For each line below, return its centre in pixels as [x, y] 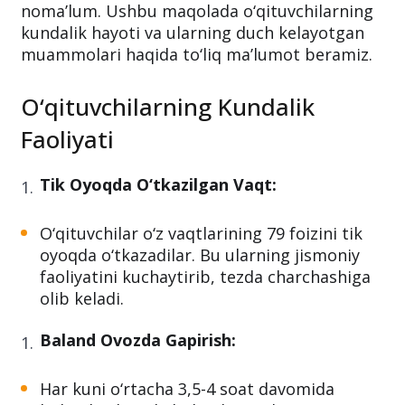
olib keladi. [82, 298]
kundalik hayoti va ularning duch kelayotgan [193, 33]
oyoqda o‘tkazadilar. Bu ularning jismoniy [200, 255]
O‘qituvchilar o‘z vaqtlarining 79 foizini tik [201, 233]
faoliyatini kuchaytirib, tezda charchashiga [205, 277]
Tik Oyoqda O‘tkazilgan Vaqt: [158, 184]
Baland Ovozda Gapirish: [138, 340]
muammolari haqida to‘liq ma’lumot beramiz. [197, 54]
